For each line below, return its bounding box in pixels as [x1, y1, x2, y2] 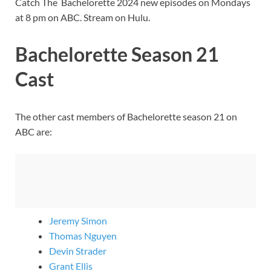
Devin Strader [49, 245, 106, 257]
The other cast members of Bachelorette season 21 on [15, 111, 237, 123]
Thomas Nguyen [49, 230, 117, 242]
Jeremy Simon [49, 215, 107, 227]
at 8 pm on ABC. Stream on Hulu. [15, 11, 150, 23]
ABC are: [15, 126, 52, 138]
